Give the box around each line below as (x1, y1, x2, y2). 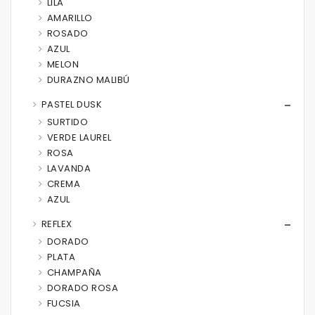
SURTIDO (46, 115, 88, 129)
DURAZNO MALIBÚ (46, 73, 130, 86)
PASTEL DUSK (41, 98, 102, 111)
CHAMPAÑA (46, 266, 102, 279)
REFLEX (41, 217, 72, 231)
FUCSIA (46, 297, 81, 310)
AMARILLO (46, 11, 93, 25)
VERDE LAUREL (46, 131, 112, 144)
